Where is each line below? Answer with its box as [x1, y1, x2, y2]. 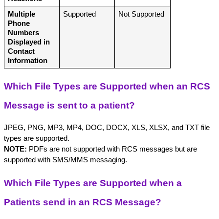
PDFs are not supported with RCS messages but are [27, 145, 197, 153]
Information [7, 57, 47, 65]
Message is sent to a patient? [4, 100, 135, 111]
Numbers [7, 29, 39, 37]
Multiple [7, 10, 35, 19]
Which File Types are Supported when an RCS [4, 81, 210, 92]
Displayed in [7, 38, 50, 46]
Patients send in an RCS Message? [4, 197, 161, 208]
